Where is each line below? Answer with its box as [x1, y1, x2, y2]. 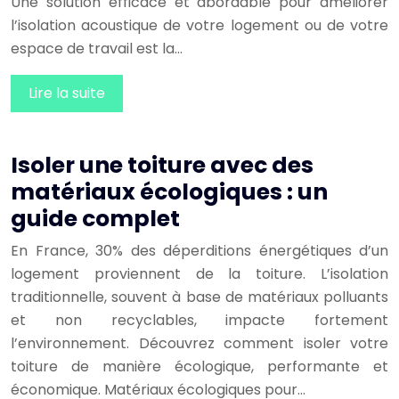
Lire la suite [28, 83, 105, 104]
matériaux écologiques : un [11, 176, 328, 208]
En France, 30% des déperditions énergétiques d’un [11, 240, 388, 262]
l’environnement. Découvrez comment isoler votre [11, 333, 388, 354]
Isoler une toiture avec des [11, 150, 313, 182]
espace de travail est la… [11, 38, 183, 60]
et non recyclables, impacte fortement [11, 310, 388, 331]
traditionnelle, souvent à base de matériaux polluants [11, 287, 388, 308]
